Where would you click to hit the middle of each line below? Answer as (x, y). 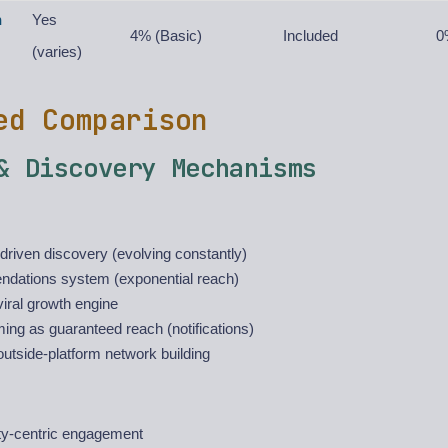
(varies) (57, 51)
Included (311, 35)
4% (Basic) (166, 35)
